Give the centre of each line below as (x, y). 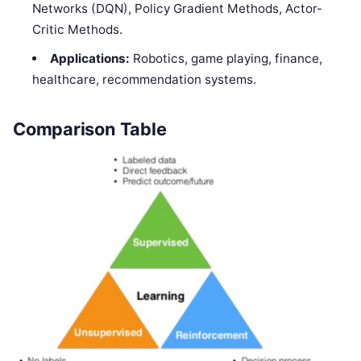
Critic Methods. (78, 29)
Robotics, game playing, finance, (226, 58)
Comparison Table (90, 129)
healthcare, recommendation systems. (145, 79)
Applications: (89, 58)
